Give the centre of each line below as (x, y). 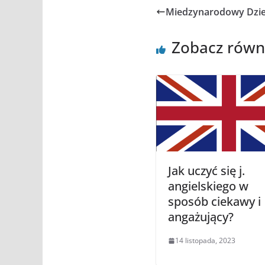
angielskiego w (208, 186)
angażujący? (201, 217)
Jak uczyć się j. (206, 171)
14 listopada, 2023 (205, 241)
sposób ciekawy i (214, 202)
